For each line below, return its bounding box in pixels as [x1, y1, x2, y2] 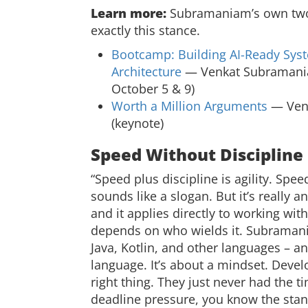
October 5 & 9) [111, 80, 195, 97]
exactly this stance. [91, 22, 200, 38]
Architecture [111, 63, 181, 80]
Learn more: [91, 5, 166, 21]
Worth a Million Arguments [111, 98, 267, 114]
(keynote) [111, 115, 164, 131]
